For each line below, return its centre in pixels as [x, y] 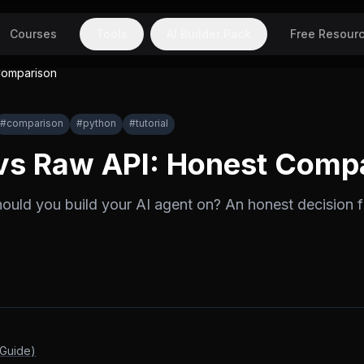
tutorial [152, 123]
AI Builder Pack [209, 34]
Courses [33, 34]
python [100, 123]
